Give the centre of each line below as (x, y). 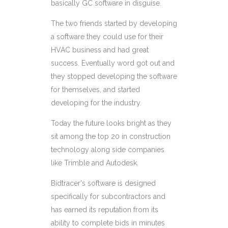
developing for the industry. (96, 103)
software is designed (122, 183)
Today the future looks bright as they (111, 123)
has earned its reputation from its (105, 209)
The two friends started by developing (114, 23)
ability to (66, 223)
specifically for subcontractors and (108, 196)
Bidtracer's (69, 183)
